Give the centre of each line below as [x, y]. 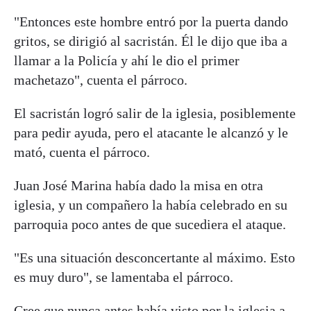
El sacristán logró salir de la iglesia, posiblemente [155, 114]
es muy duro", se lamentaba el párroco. [124, 277]
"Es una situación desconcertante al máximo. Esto [154, 258]
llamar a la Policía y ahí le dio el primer [127, 61]
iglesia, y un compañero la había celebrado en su [151, 205]
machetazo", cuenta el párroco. [101, 80]
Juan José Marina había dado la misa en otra [138, 186]
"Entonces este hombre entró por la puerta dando [151, 22]
